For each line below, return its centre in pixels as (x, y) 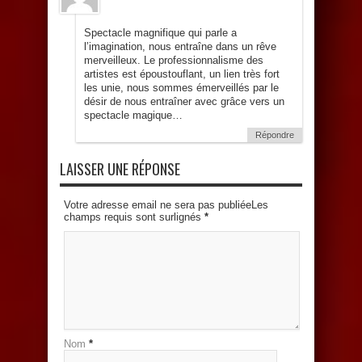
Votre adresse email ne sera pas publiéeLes (166, 205)
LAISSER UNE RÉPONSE (120, 169)
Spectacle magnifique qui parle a (160, 33)
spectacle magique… (133, 116)
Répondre (275, 135)
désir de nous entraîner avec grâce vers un (184, 102)
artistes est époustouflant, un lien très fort (182, 74)
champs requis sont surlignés (134, 217)
